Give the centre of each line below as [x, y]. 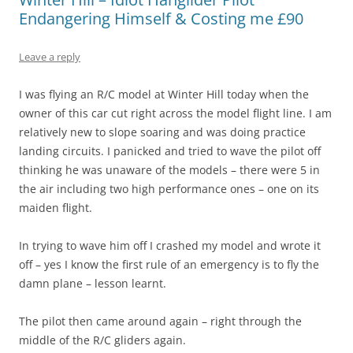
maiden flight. [56, 207]
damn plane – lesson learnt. [93, 283]
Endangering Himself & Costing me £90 [161, 18]
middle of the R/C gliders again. [102, 340]
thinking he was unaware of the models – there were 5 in [169, 169]
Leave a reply [50, 56]
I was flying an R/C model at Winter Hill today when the [164, 94]
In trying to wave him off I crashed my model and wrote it [170, 245]
